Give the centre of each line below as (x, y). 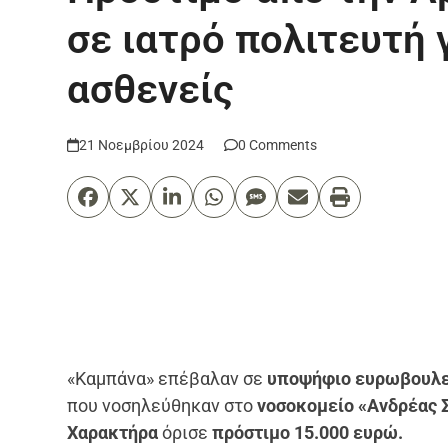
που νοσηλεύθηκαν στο (162, 405)
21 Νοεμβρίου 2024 (142, 144)
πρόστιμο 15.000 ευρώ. (308, 432)
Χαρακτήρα (113, 432)
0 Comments (278, 144)
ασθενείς (151, 89)
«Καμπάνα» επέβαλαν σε (167, 378)
